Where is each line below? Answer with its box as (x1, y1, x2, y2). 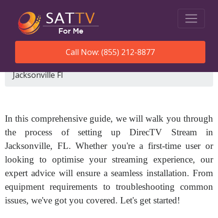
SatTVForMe (20, 58, 68, 69)
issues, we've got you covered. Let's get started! (5, 195, 180, 205)
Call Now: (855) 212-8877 (66, 47, 155, 57)
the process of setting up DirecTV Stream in (5, 127, 213, 137)
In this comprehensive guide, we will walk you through (5, 113, 213, 124)
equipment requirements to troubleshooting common (5, 182, 213, 192)
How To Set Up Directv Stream (74, 58, 187, 69)
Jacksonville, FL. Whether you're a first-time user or (5, 141, 213, 151)
